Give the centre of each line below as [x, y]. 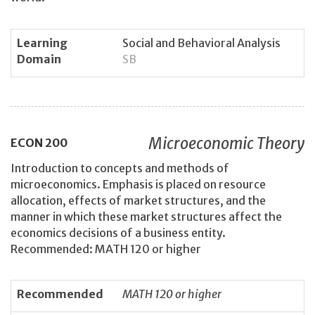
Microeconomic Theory [226, 143]
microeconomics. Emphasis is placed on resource [138, 184]
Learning [42, 43]
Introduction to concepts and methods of [120, 168]
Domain [39, 59]
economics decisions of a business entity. [118, 232]
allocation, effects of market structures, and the [138, 200]
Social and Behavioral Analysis [201, 43]
